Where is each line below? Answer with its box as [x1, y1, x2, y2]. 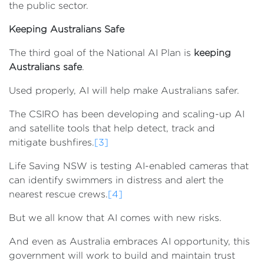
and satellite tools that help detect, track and [9, 123, 215, 133]
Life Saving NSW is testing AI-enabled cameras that [9, 161, 249, 171]
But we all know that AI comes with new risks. [9, 213, 222, 223]
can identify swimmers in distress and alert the [9, 175, 223, 185]
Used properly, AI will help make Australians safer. [9, 85, 239, 95]
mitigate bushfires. [9, 137, 94, 147]
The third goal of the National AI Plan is [9, 48, 194, 58]
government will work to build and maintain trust [9, 250, 235, 260]
